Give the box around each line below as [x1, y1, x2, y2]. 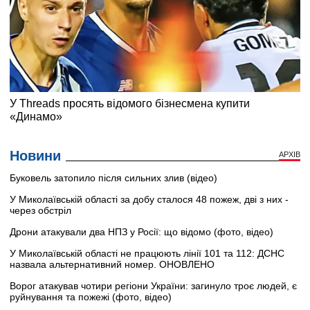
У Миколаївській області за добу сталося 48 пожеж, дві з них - [10, 193, 289, 205]
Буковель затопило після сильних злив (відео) [10, 172, 217, 183]
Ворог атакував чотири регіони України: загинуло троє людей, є [10, 280, 297, 291]
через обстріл [10, 204, 71, 216]
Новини [10, 147, 61, 163]
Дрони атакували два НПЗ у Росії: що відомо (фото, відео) [10, 226, 273, 237]
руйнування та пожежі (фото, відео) [10, 291, 172, 302]
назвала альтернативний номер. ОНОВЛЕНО [10, 258, 215, 270]
